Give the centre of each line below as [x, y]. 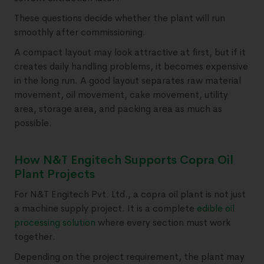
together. [35, 237]
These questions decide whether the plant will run [120, 18]
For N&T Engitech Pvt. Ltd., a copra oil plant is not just [130, 194]
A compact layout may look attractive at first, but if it [130, 52]
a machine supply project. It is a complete [105, 209]
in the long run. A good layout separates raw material [128, 81]
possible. [33, 123]
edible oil [216, 209]
